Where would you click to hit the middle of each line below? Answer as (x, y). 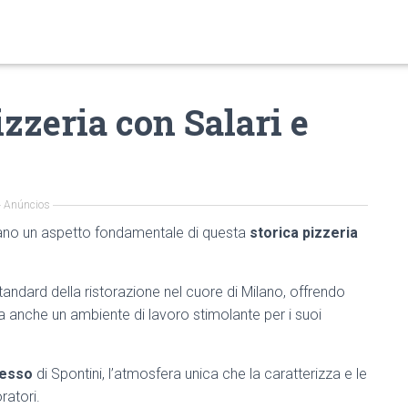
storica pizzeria (304, 233)
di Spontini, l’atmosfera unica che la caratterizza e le (200, 374)
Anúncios (26, 205)
